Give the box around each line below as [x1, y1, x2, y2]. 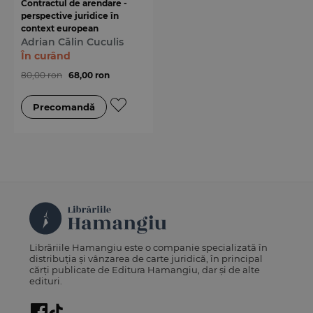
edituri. [29, 275, 63, 286]
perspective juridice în [21, 10, 119, 21]
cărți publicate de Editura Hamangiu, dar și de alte [29, 263, 261, 275]
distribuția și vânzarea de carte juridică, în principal [29, 252, 263, 264]
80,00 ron [21, 69, 62, 80]
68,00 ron [68, 69, 110, 80]
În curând [21, 49, 71, 62]
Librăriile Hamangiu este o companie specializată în [29, 241, 268, 253]
